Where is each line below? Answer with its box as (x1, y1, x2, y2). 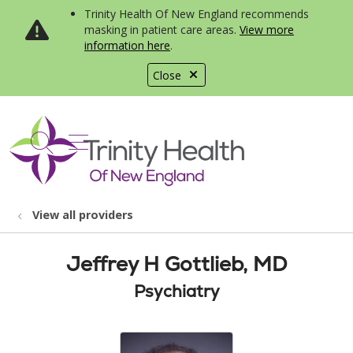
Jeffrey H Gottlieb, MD (66, 251, 287, 277)
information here (84, 38, 170, 53)
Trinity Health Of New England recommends (84, 6, 309, 21)
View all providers (32, 207, 133, 222)
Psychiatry (133, 281, 220, 302)
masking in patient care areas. (84, 22, 240, 37)
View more (240, 22, 294, 37)
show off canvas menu (68, 124, 300, 155)
